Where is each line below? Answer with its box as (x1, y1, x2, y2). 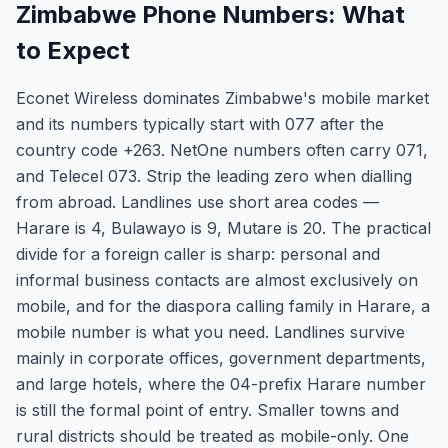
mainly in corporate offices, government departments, (16, 348, 426, 368)
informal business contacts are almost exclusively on (16, 270, 418, 290)
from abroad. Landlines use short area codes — (16, 192, 379, 212)
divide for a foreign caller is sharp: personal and (16, 244, 380, 264)
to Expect (16, 36, 130, 65)
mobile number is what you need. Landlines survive (16, 322, 405, 342)
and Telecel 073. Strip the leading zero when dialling (16, 166, 412, 186)
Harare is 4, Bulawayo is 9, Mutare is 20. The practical (16, 218, 431, 238)
